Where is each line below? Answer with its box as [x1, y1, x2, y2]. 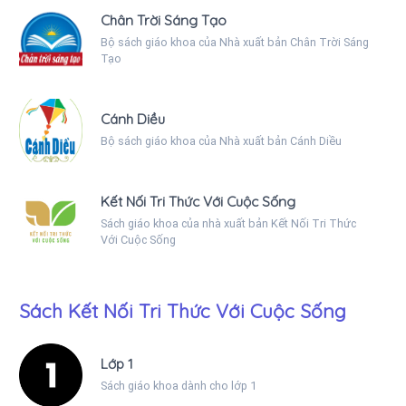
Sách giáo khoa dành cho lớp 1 [101, 378, 256, 392]
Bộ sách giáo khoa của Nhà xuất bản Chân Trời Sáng [101, 34, 369, 49]
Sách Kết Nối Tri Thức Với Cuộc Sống [19, 298, 346, 323]
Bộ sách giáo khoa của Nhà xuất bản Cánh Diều [101, 133, 342, 148]
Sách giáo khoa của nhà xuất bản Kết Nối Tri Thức [101, 216, 356, 230]
